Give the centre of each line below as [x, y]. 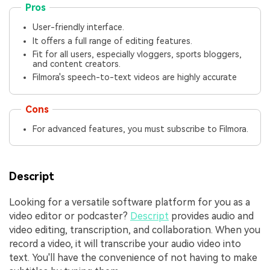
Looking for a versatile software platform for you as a [130, 202]
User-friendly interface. [79, 27]
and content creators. [77, 64]
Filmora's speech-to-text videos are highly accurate [135, 77]
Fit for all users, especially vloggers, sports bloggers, [137, 54]
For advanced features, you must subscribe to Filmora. [141, 129]
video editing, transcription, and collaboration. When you [135, 230]
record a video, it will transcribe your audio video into [125, 244]
